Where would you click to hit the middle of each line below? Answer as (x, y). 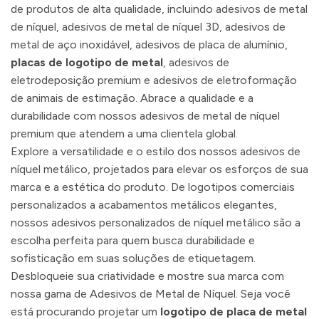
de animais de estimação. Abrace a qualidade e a (132, 98)
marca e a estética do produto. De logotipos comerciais (153, 187)
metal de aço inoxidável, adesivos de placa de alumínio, (149, 45)
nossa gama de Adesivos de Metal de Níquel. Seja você (151, 294)
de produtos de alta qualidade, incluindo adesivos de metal (159, 9)
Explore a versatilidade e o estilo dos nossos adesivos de (156, 152)
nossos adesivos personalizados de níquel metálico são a (156, 223)
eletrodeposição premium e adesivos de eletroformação (154, 80)
